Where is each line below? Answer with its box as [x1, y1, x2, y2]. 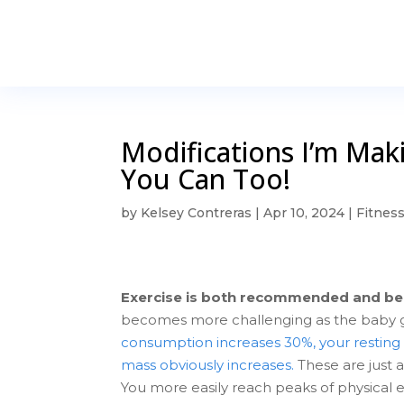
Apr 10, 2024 [263, 205, 345, 221]
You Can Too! [121, 161, 291, 197]
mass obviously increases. [121, 356, 298, 374]
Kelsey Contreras [141, 205, 252, 221]
